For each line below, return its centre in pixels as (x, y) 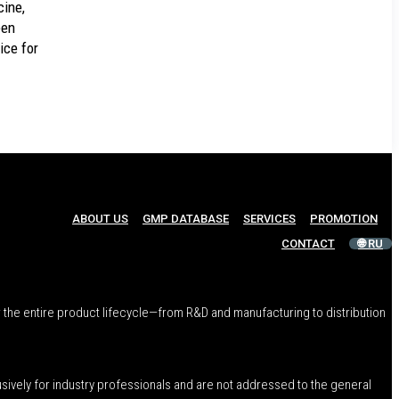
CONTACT (308, 244)
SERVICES (269, 219)
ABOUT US (100, 219)
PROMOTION (344, 219)
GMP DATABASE (186, 219)
